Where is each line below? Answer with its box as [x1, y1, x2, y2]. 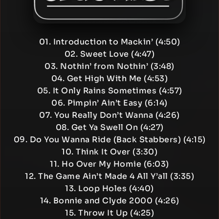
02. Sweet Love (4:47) [64, 49, 155, 59]
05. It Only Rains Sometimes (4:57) [37, 86, 182, 96]
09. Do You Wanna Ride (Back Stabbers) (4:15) [13, 134, 206, 145]
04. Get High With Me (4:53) [51, 73, 168, 84]
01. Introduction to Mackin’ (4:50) [39, 37, 180, 47]
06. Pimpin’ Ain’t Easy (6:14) [51, 98, 168, 108]
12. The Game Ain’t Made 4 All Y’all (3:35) [25, 171, 194, 181]
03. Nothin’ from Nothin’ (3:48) [44, 61, 175, 71]
